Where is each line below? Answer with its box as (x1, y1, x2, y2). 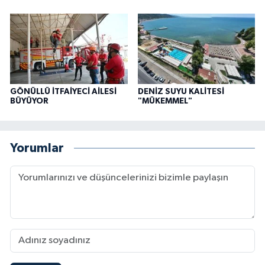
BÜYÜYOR (10, 96, 49, 105)
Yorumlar (10, 142, 64, 155)
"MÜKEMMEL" (137, 96, 192, 105)
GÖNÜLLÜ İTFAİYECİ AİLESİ (10, 87, 117, 96)
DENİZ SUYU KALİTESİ (137, 87, 224, 96)
